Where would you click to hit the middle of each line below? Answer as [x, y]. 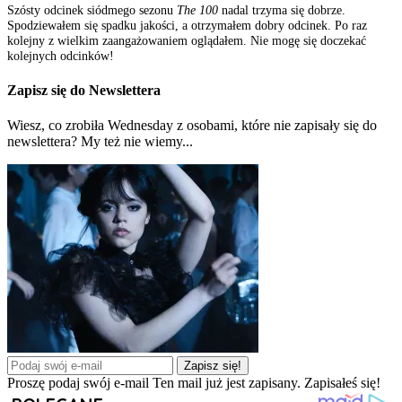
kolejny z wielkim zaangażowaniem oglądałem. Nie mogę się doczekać [187, 40]
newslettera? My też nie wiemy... [100, 142]
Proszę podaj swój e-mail [78, 383]
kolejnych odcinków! [61, 55]
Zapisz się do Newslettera [84, 91]
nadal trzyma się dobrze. [282, 9]
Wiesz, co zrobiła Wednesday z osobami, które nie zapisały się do [192, 126]
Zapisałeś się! [342, 383]
